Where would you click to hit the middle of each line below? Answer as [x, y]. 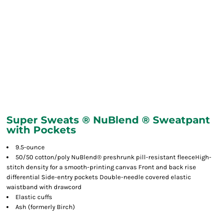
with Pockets [41, 130]
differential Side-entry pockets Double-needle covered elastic [99, 177]
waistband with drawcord [44, 187]
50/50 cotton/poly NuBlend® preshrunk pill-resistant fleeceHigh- [113, 157]
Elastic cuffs [34, 197]
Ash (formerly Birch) [45, 207]
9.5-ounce [30, 147]
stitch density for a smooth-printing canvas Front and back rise [101, 167]
